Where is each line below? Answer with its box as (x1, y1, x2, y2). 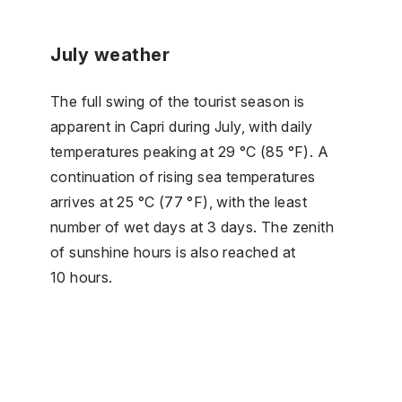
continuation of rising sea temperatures (50, 167, 316, 186)
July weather (50, 43, 170, 66)
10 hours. (50, 267, 113, 286)
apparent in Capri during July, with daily (50, 117, 313, 135)
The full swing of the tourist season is (50, 92, 305, 110)
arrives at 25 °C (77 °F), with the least (50, 192, 307, 211)
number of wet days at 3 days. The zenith (50, 217, 334, 236)
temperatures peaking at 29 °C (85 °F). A (50, 142, 328, 161)
